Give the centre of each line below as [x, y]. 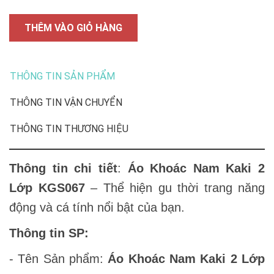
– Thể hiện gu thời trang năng [178, 187]
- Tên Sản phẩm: [59, 258]
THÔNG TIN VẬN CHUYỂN [66, 102]
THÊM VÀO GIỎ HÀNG [73, 28]
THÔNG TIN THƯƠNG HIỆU [69, 128]
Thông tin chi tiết [63, 168]
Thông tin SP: [49, 233]
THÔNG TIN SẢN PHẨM [62, 76]
